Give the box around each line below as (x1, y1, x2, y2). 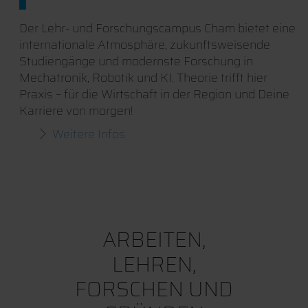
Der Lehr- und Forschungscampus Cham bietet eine (19, 18, 296, 38)
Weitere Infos (52, 124, 125, 144)
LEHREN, (112, 247, 196, 280)
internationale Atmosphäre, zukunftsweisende (19, 34, 270, 54)
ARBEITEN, (102, 223, 206, 256)
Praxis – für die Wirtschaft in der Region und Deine (19, 84, 289, 104)
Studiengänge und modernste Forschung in (19, 51, 253, 71)
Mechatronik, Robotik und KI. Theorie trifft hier (19, 67, 267, 87)
